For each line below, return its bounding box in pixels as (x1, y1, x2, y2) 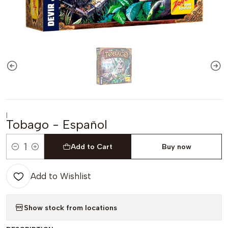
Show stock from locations (24, 203, 117, 212)
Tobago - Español (6, 117, 107, 132)
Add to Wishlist (31, 171, 91, 181)
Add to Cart (71, 142, 113, 151)
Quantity (6, 148, 37, 157)
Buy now (161, 142, 191, 151)
